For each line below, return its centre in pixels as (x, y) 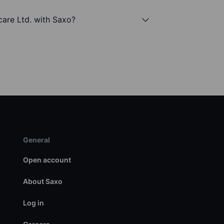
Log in (33, 203)
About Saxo (42, 181)
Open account (47, 160)
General (36, 140)
